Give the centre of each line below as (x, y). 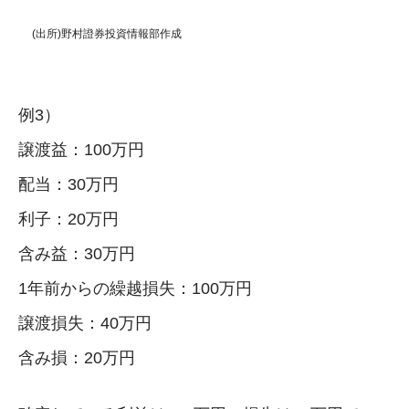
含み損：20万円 (77, 357)
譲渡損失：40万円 (85, 323)
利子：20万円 (68, 219)
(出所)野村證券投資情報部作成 (107, 33)
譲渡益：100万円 (81, 149)
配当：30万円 (68, 184)
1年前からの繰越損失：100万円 (135, 288)
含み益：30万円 (77, 253)
